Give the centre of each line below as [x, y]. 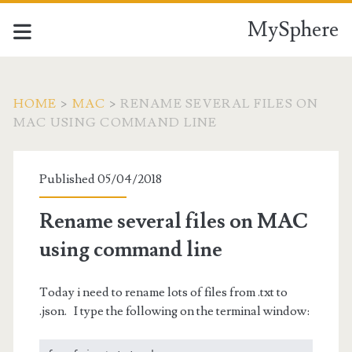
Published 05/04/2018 [100, 179]
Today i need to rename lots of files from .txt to [163, 292]
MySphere [293, 30]
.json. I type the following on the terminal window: [174, 311]
